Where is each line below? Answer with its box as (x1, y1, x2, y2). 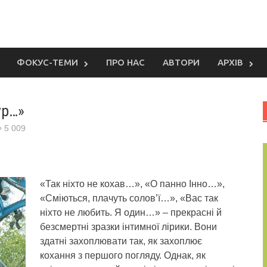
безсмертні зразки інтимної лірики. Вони (40, 222, 217, 232)
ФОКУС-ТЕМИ (17, 57, 78, 67)
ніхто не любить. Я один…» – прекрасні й (40, 207, 222, 218)
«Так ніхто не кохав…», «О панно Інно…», (40, 179, 225, 189)
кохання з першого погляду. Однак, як (40, 250, 206, 260)
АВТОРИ (163, 57, 200, 67)
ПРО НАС (106, 57, 145, 67)
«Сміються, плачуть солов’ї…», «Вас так (40, 193, 218, 203)
